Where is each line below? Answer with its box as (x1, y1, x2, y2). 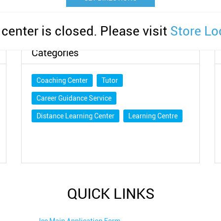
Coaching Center (37, 76, 88, 85)
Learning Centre (128, 112, 178, 120)
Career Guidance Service (37, 94, 112, 103)
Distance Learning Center (37, 112, 115, 120)
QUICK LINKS (67, 185, 154, 203)
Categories (32, 47, 79, 59)
